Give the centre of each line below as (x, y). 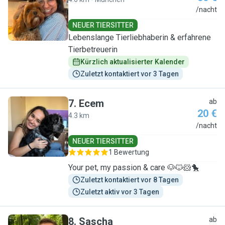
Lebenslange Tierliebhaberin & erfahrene (140, 37)
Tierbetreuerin (93, 49)
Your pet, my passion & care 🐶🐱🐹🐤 (134, 167)
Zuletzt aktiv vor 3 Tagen (120, 192)
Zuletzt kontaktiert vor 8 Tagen (130, 180)
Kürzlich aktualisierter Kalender (133, 62)
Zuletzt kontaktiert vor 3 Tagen (130, 74)
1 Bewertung (129, 152)
